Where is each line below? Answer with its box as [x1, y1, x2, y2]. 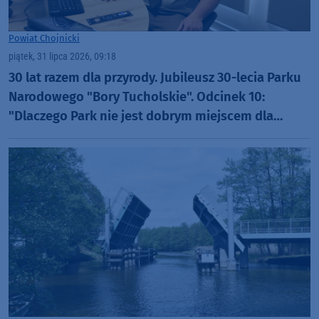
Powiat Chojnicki [9, 33, 80, 44]
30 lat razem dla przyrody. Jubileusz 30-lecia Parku [9, 69, 301, 85]
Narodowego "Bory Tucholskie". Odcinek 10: [9, 88, 265, 105]
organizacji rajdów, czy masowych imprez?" [9, 127, 261, 143]
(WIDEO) [9, 146, 56, 162]
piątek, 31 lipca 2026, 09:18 [9, 51, 116, 63]
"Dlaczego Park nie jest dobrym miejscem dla [9, 108, 273, 124]
